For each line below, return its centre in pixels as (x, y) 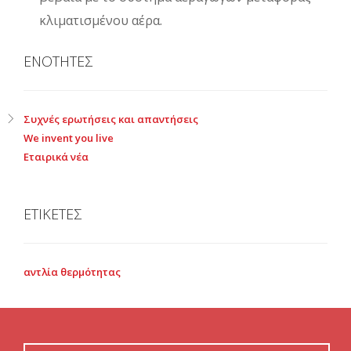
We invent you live (69, 138)
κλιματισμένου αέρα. (101, 20)
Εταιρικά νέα (56, 156)
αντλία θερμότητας (72, 271)
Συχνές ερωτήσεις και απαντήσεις (111, 119)
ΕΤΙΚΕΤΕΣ (52, 213)
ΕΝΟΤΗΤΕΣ (58, 61)
